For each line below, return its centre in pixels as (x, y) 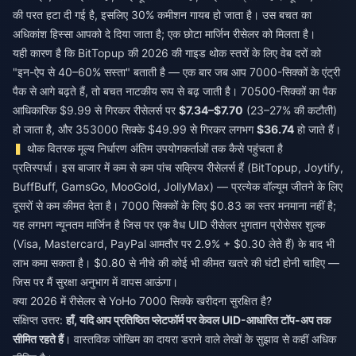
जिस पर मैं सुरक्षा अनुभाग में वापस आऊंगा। (95, 282)
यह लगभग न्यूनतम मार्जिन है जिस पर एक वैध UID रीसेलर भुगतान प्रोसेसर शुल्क (169, 224)
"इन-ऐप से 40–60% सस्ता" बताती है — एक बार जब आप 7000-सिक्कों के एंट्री (176, 72)
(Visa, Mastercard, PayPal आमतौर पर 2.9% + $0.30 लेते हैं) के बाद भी (174, 244)
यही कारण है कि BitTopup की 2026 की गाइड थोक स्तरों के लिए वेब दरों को (167, 53)
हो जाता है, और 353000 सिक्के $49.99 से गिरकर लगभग (135, 129)
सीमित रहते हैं (38, 339)
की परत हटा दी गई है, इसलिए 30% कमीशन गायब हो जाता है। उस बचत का (162, 15)
